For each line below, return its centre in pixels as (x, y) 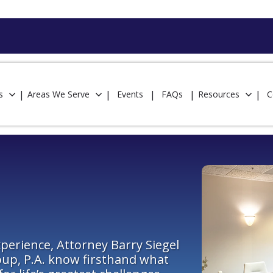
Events (130, 94)
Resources (219, 94)
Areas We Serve (58, 94)
